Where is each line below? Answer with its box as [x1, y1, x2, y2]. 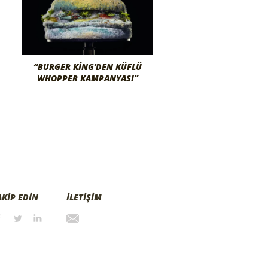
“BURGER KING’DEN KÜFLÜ [33, 61, 142, 73]
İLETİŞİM [66, 191, 102, 203]
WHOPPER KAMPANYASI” [36, 72, 138, 84]
